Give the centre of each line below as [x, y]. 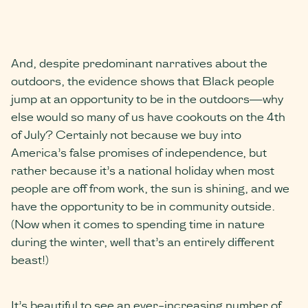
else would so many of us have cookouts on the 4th [148, 116]
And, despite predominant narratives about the [139, 63]
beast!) [30, 259]
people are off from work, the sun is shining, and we [150, 188]
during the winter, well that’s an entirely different [143, 241]
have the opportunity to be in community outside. [143, 206]
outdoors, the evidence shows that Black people [143, 80]
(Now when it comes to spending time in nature [138, 223]
